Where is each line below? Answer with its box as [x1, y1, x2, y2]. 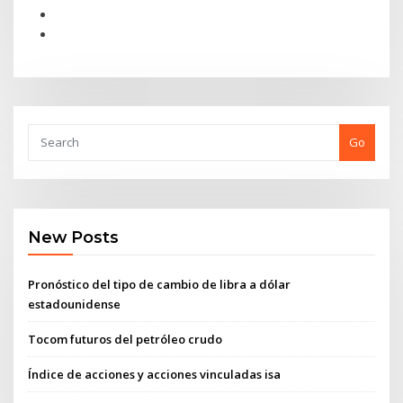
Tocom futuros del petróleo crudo [28, 330, 223, 347]
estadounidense [28, 295, 121, 312]
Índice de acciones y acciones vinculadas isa [28, 366, 282, 383]
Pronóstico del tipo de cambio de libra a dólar [28, 275, 291, 292]
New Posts [28, 228, 120, 247]
